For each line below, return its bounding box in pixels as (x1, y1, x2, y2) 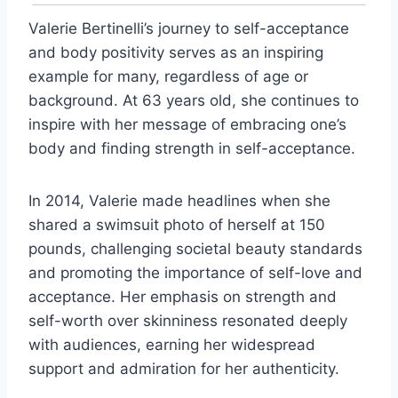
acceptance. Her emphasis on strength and (28, 287, 337, 306)
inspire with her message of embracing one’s (28, 115, 346, 133)
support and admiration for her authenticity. (28, 359, 339, 378)
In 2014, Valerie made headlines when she (28, 191, 330, 210)
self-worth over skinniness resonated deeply (28, 311, 347, 330)
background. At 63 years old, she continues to (28, 91, 359, 109)
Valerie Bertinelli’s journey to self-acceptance (28, 19, 349, 37)
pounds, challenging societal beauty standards (28, 239, 362, 258)
